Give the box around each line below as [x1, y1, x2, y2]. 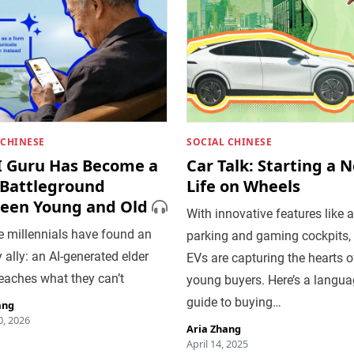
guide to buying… [186, 294, 281, 310]
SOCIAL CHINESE [186, 134, 272, 149]
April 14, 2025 [186, 336, 248, 351]
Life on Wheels [186, 175, 300, 197]
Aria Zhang [186, 321, 241, 336]
